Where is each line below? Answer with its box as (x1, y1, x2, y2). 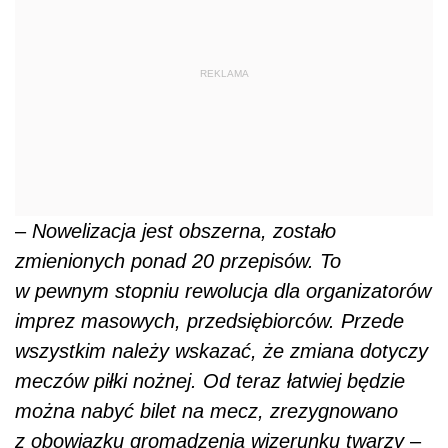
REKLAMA (199, 67, 249, 79)
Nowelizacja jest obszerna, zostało (32, 220, 336, 243)
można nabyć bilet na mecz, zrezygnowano (15, 400, 398, 423)
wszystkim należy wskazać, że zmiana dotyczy (15, 340, 428, 363)
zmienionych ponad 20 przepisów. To (15, 250, 341, 273)
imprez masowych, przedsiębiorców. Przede (15, 310, 404, 333)
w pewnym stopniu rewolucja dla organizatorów (15, 280, 431, 303)
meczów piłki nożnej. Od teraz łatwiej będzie (15, 370, 405, 393)
